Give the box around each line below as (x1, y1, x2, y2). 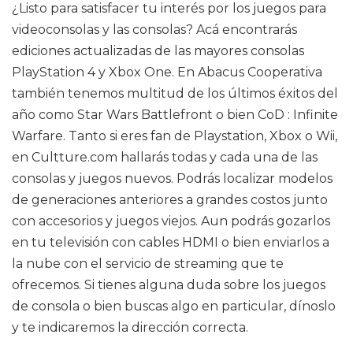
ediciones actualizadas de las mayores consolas (12, 43, 304, 58)
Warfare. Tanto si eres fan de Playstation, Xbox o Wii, (12, 128, 337, 143)
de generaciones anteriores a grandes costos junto (12, 192, 328, 207)
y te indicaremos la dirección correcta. (12, 320, 248, 335)
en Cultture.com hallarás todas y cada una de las (12, 150, 318, 165)
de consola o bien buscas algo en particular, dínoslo (12, 299, 336, 314)
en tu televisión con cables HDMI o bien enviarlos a (12, 235, 329, 250)
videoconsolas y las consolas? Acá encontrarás (12, 22, 297, 37)
